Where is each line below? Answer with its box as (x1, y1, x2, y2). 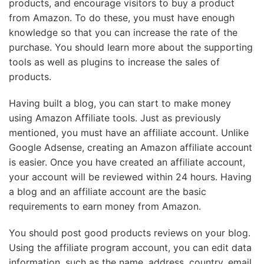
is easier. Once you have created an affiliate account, (9, 156, 245, 168)
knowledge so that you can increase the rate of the (9, 26, 237, 38)
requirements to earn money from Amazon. (9, 200, 201, 212)
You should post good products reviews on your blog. (9, 226, 250, 239)
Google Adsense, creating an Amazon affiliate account (9, 141, 252, 153)
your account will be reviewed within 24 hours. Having (9, 170, 252, 183)
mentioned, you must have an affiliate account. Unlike (9, 126, 249, 138)
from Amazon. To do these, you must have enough (9, 11, 235, 24)
